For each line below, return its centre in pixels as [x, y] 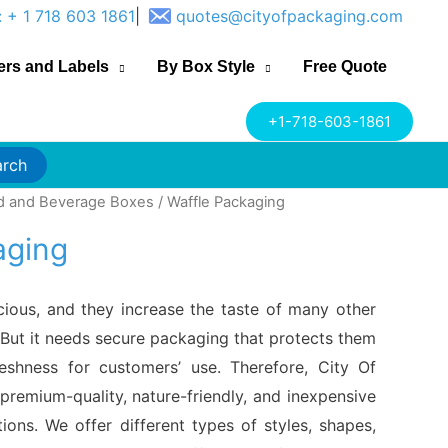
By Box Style [206, 66]
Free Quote [345, 66]
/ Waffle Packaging [219, 202]
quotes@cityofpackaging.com [289, 15]
